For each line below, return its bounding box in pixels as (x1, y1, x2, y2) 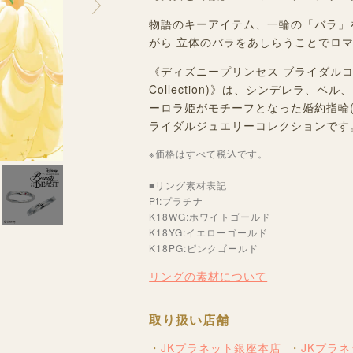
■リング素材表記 (149, 178, 228, 191)
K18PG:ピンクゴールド (149, 241, 259, 255)
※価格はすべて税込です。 (149, 147, 269, 160)
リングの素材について (149, 268, 268, 284)
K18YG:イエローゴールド (149, 225, 269, 239)
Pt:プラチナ (149, 194, 214, 207)
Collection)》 (149, 81, 223, 97)
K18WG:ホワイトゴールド (149, 210, 272, 223)
